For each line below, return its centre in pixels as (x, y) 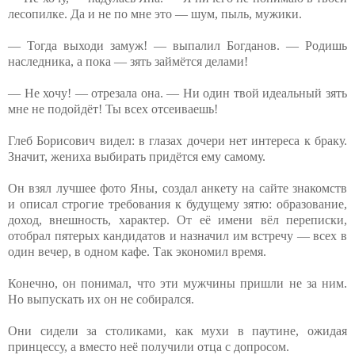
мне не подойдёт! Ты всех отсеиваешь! (113, 109)
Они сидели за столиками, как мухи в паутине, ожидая (177, 330)
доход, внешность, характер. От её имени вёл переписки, (177, 219)
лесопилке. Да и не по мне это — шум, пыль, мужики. (155, 13)
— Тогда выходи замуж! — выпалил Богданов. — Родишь (177, 45)
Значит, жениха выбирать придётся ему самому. (137, 156)
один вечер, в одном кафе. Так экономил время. (137, 251)
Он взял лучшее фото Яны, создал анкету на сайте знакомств (177, 188)
